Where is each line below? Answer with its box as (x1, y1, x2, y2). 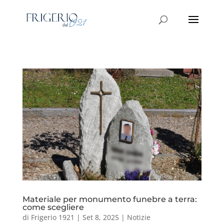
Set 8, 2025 (82, 212, 119, 222)
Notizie (126, 212, 150, 222)
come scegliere (22, 202, 84, 212)
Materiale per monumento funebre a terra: (22, 194, 197, 204)
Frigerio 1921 (30, 212, 74, 222)
